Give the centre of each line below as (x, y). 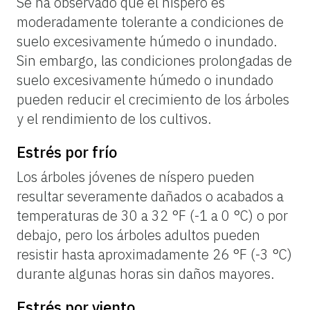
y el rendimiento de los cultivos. (114, 118)
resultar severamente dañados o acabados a (150, 196)
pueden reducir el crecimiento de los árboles (153, 99)
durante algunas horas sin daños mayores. (146, 273)
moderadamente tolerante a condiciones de (150, 21)
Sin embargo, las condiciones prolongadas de (154, 60)
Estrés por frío (67, 152)
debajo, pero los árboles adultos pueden (138, 235)
